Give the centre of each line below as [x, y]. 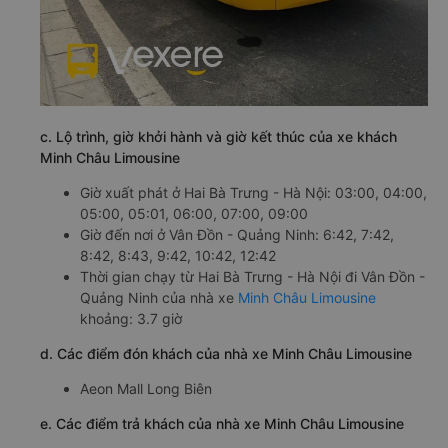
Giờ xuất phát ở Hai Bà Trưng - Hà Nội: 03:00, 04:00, [253, 193]
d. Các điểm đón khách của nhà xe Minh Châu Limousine [226, 354]
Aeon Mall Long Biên [146, 389]
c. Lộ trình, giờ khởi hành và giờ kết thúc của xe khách [218, 137]
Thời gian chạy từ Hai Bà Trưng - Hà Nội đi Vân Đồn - [252, 277]
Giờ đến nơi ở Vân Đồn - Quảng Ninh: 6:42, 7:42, [237, 235]
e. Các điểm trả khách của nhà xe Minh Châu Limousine [222, 424]
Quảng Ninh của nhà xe [159, 298]
